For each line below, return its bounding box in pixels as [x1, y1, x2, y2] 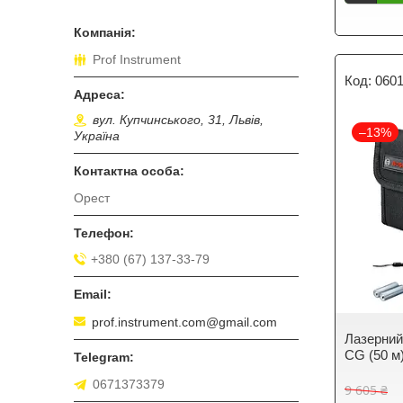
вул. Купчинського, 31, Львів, [93, 112, 264, 128]
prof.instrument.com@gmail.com [92, 314, 277, 329]
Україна [74, 129, 120, 144]
